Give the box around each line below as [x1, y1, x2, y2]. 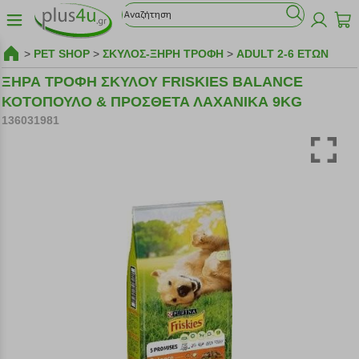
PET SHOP [34, 47, 91, 60]
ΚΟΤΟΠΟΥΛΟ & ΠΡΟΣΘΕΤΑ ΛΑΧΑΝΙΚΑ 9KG [2, 94, 303, 110]
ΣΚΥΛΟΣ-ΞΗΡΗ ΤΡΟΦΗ [103, 47, 224, 60]
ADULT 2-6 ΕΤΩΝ [236, 47, 329, 60]
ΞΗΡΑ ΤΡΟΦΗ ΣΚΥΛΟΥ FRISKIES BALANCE [2, 74, 304, 90]
